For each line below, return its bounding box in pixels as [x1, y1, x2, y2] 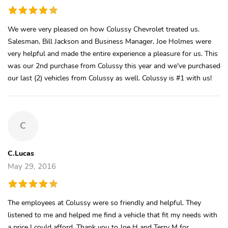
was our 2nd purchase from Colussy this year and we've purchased [8, 60, 220, 71]
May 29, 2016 [8, 161, 56, 172]
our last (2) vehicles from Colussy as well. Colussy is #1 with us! [8, 72, 212, 83]
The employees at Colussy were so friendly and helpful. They [8, 197, 201, 208]
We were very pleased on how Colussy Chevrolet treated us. [8, 23, 199, 34]
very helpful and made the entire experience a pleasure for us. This [8, 48, 218, 59]
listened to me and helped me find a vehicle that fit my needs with [8, 209, 217, 220]
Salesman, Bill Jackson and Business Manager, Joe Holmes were [8, 36, 211, 46]
